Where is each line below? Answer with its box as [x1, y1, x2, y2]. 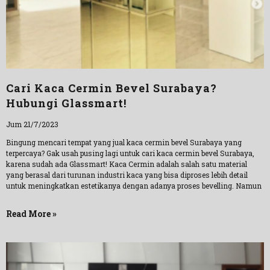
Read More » [6, 208, 57, 219]
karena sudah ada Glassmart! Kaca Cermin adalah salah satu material [6, 159, 247, 169]
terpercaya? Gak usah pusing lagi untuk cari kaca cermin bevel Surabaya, [6, 148, 254, 158]
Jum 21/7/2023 [6, 119, 58, 129]
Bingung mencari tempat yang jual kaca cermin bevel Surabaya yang [6, 137, 242, 147]
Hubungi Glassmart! [6, 96, 127, 110]
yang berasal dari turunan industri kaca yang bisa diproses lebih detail [6, 170, 248, 180]
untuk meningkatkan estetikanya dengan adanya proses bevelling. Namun [6, 181, 262, 190]
